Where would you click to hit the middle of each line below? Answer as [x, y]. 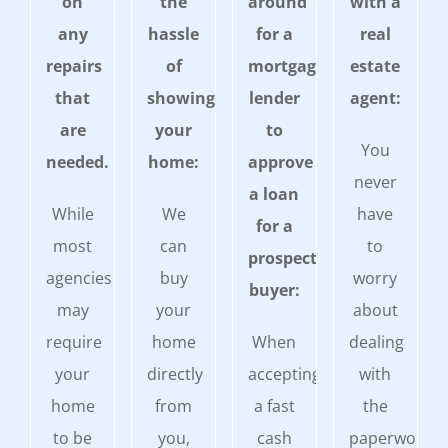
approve [280, 161]
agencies [78, 277]
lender [274, 97]
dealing [376, 341]
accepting [284, 373]
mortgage [286, 65]
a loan [274, 193]
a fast [274, 405]
